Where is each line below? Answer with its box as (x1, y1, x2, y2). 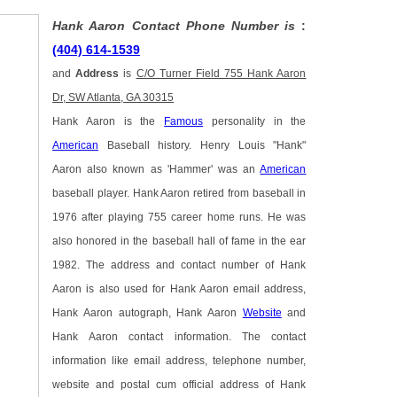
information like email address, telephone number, (52, 355, 307, 367)
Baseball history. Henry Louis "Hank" (98, 140, 307, 152)
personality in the (203, 116, 307, 128)
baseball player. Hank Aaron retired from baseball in (52, 188, 307, 199)
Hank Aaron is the (52, 116, 165, 128)
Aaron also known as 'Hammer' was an (52, 164, 261, 175)
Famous (164, 116, 204, 128)
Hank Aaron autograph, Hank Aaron (52, 307, 243, 319)
